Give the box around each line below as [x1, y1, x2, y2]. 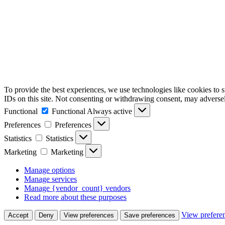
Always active [87, 106, 134, 116]
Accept [8, 211, 29, 219]
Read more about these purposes [24, 192, 127, 201]
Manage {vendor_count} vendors [24, 183, 131, 192]
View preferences [64, 211, 114, 219]
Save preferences [124, 211, 175, 219]
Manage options [24, 165, 75, 174]
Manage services [24, 174, 77, 183]
